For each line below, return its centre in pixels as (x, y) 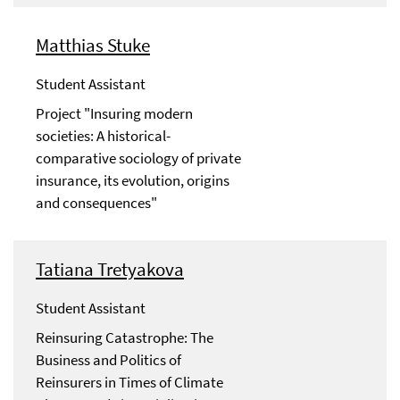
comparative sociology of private (138, 158)
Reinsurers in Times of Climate (129, 383)
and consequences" (96, 203)
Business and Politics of (108, 360)
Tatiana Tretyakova (110, 270)
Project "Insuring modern (114, 114)
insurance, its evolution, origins (133, 181)
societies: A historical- (103, 136)
